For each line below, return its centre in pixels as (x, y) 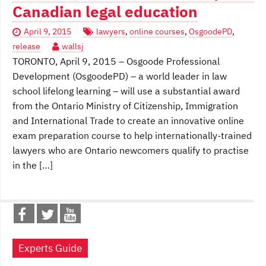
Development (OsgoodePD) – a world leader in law (120, 76)
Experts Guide (50, 248)
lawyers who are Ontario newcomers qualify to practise (131, 151)
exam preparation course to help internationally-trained (132, 136)
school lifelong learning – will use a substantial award (126, 91)
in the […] (33, 165)
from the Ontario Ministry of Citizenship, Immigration (125, 106)
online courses (157, 32)
